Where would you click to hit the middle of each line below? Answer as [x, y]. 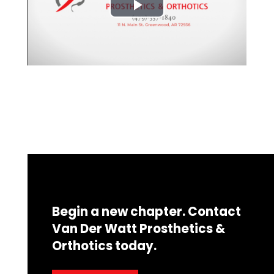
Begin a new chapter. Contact [147, 212]
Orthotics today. [105, 246]
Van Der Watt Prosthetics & [139, 229]
